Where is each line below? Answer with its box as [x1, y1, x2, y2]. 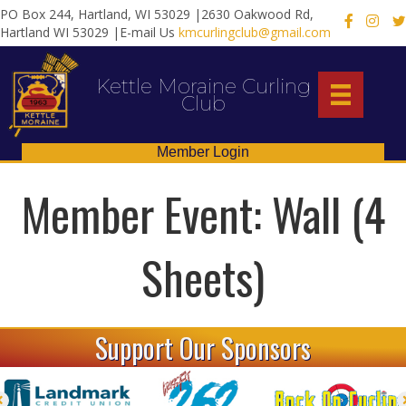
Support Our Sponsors [95, 327, 311, 369]
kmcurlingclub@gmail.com [179, 23, 331, 41]
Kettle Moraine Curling [95, 73, 311, 99]
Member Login [157, 144, 249, 160]
